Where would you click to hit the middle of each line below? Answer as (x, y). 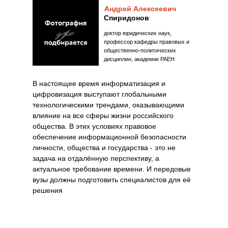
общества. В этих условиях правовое (94, 126)
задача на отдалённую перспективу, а (96, 158)
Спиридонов (126, 18)
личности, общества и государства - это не (104, 148)
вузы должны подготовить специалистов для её (112, 180)
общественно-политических (140, 50)
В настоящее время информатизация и (99, 83)
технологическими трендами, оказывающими (108, 105)
